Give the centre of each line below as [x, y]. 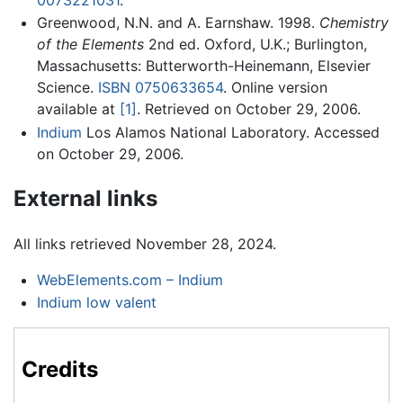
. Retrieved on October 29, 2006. [248, 109]
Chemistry [354, 23]
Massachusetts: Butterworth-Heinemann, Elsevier [203, 66]
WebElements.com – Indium [130, 279]
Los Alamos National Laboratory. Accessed [230, 133]
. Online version [275, 88]
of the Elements [90, 45]
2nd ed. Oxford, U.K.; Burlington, [255, 45]
